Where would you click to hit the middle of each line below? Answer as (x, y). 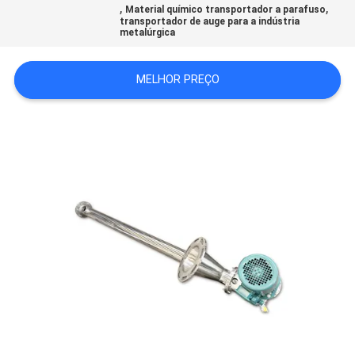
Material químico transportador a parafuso (226, 10)
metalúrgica (148, 33)
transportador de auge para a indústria (210, 22)
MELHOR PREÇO (177, 80)
